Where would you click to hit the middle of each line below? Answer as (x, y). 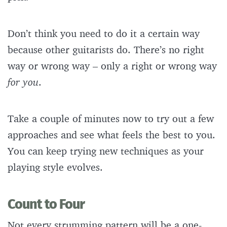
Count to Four (47, 204)
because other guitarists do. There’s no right (106, 50)
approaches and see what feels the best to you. (111, 135)
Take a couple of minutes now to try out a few (111, 119)
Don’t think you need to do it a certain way (104, 33)
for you (23, 82)
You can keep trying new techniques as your (106, 151)
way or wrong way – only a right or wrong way (112, 66)
